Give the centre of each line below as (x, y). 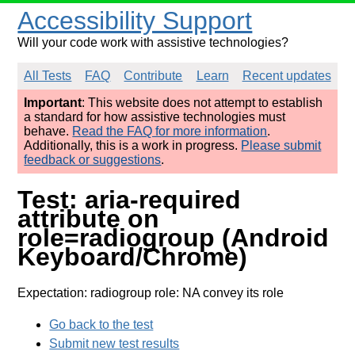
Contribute (153, 76)
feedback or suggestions (93, 160)
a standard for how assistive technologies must (155, 117)
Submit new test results (115, 343)
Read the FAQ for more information (170, 131)
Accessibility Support (135, 21)
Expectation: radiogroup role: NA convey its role (151, 292)
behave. (48, 131)
